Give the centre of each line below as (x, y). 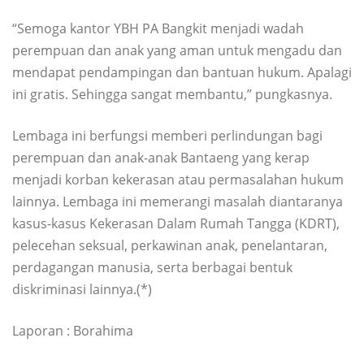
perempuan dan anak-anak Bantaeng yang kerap (161, 157)
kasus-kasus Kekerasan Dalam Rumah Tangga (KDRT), (176, 223)
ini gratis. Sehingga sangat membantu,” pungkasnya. (172, 94)
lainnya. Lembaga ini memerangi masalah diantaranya (178, 201)
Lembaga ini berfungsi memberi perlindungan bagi (167, 135)
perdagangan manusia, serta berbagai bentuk (152, 267)
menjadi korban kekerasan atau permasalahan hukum (178, 179)
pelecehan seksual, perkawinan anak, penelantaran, (170, 245)
